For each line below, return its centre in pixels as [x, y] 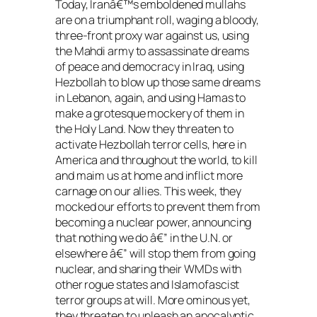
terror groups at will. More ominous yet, [153, 300]
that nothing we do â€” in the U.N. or [144, 238]
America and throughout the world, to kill [156, 160]
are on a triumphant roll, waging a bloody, [157, 20]
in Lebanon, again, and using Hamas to [151, 98]
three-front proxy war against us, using [152, 36]
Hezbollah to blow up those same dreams [158, 82]
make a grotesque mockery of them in [150, 114]
